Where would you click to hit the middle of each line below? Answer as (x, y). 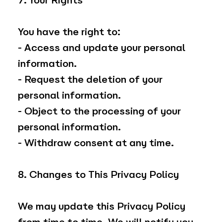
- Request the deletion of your (90, 80)
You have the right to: (69, 32)
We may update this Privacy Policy (101, 206)
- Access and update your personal (101, 48)
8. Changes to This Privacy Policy (98, 175)
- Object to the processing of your (99, 111)
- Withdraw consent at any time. (96, 143)
